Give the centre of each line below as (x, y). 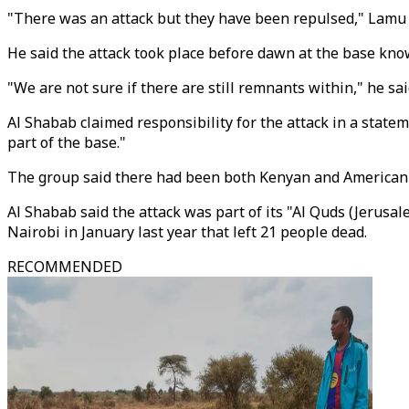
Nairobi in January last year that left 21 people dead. (187, 232)
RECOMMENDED (65, 267)
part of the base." (67, 142)
